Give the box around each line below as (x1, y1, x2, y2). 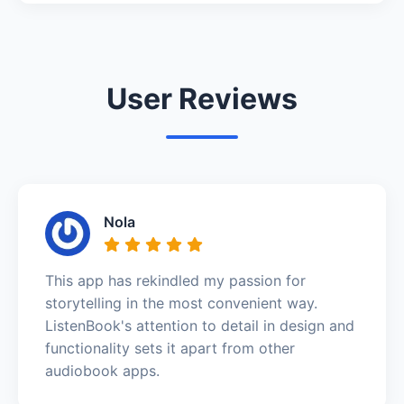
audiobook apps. (45, 361, 160, 380)
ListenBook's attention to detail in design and (45, 316, 354, 335)
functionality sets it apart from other (45, 338, 295, 357)
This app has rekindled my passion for (45, 271, 306, 289)
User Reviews (106, 80, 298, 116)
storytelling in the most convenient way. (45, 293, 317, 312)
